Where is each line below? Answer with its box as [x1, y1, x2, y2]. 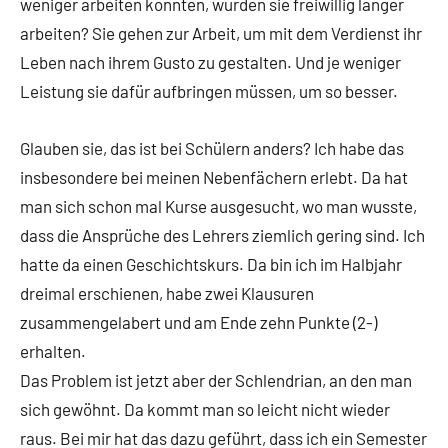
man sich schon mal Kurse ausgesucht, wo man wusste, [20, 196, 417, 216]
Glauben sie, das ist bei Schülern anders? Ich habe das [20, 138, 404, 158]
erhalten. [20, 341, 86, 361]
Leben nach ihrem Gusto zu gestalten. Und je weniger [20, 52, 401, 72]
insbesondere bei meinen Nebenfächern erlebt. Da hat [20, 167, 408, 187]
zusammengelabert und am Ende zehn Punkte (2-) [20, 312, 377, 332]
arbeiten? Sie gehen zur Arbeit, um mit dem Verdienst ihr [20, 23, 422, 43]
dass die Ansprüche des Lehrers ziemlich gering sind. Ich [20, 225, 425, 245]
